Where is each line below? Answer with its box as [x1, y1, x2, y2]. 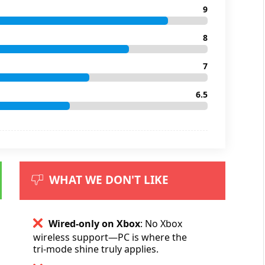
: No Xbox [140, 216, 182, 230]
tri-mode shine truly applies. [33, 242, 159, 256]
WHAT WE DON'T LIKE [49, 172, 169, 188]
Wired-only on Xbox [48, 216, 140, 230]
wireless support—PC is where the [33, 230, 187, 244]
